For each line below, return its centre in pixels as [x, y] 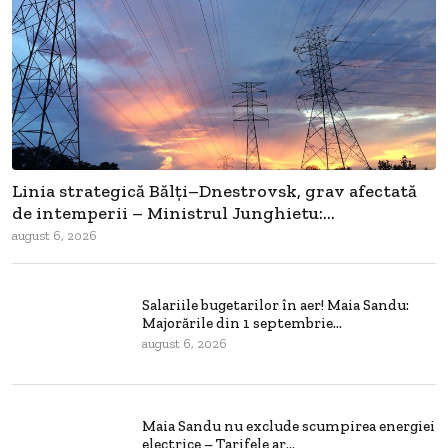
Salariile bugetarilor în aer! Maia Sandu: [275, 305]
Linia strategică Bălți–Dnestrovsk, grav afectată [214, 190]
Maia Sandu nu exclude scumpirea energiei [288, 426]
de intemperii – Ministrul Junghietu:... [173, 212]
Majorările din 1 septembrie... [242, 323]
